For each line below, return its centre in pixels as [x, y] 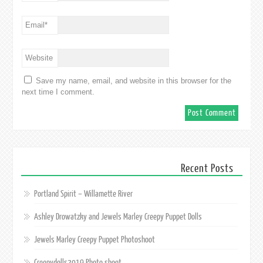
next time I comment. [58, 92]
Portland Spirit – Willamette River [83, 194]
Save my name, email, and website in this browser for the [134, 81]
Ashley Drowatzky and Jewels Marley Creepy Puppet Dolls [118, 217]
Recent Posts [208, 168]
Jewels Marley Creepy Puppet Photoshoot [94, 240]
